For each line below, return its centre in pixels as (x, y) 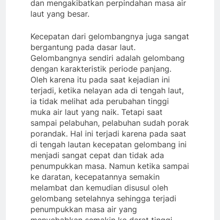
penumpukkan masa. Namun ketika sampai (110, 166)
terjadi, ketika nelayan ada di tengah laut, (107, 90)
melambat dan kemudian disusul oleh (99, 187)
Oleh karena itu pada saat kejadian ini (100, 79)
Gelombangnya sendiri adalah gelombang (108, 58)
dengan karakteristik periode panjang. (101, 69)
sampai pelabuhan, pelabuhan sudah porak (110, 123)
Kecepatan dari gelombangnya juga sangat (110, 36)
